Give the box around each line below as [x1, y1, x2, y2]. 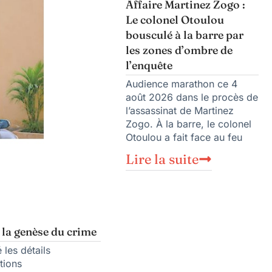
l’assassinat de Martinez [126, 104, 234, 117]
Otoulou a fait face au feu [126, 131, 242, 144]
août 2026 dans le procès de [126, 91, 258, 104]
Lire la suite [126, 151, 199, 168]
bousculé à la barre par [126, 28, 243, 42]
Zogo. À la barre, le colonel [126, 118, 251, 131]
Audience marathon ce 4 [126, 78, 237, 90]
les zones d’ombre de [126, 43, 233, 58]
